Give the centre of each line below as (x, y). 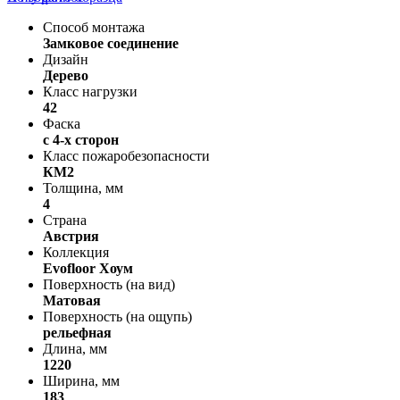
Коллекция (76, 252)
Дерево (66, 75)
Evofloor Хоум (88, 268)
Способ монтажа (94, 27)
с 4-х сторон (81, 139)
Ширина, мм (81, 380)
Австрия (71, 236)
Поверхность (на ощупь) (117, 316)
